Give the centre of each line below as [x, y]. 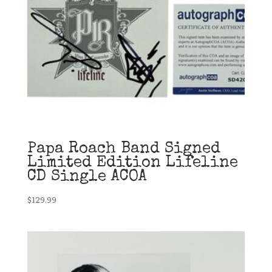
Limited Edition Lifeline [132, 163]
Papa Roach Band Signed [124, 149]
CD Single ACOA [87, 177]
